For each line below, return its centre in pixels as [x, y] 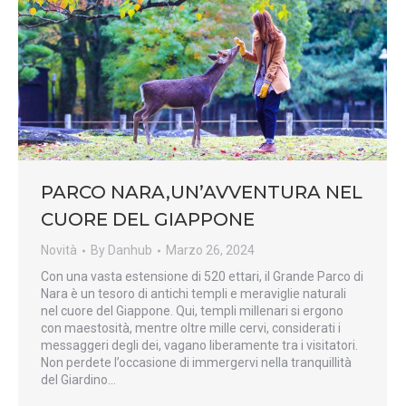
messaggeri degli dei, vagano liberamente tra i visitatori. [199, 346]
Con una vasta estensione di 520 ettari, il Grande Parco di [202, 277]
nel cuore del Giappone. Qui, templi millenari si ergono [192, 311]
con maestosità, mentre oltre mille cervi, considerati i [191, 329]
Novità [59, 251]
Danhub [130, 251]
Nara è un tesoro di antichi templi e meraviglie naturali [193, 294]
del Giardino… [78, 380]
